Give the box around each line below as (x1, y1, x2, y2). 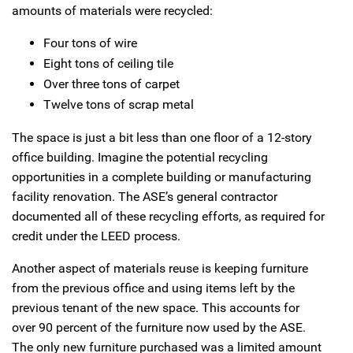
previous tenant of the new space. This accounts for (12, 299, 299, 315)
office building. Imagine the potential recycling (12, 149, 268, 165)
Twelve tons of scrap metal (43, 96, 194, 112)
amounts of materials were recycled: (12, 2, 213, 18)
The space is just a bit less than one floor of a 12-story (12, 129, 312, 145)
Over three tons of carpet (43, 76, 180, 91)
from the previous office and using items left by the (12, 280, 295, 295)
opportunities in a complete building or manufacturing (12, 169, 311, 184)
